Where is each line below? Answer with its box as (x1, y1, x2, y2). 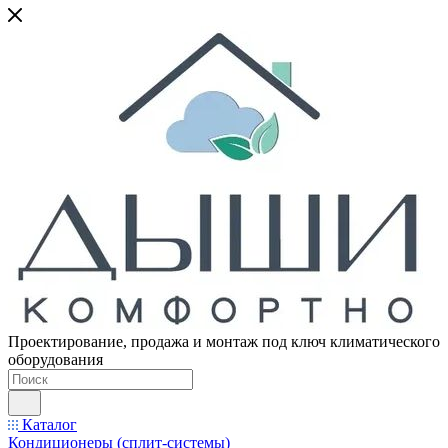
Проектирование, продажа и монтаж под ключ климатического (8, 333, 440, 350)
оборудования (8, 351, 103, 368)
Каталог (18, 416, 77, 433)
